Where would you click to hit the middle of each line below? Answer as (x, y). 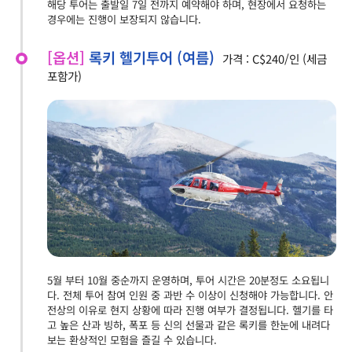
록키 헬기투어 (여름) (152, 57)
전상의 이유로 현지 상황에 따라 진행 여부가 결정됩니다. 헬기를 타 (190, 310)
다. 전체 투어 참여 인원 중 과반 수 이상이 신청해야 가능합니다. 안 (190, 295)
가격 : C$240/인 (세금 (275, 59)
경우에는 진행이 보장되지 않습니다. (124, 20)
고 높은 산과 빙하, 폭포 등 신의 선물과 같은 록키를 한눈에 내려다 (189, 325)
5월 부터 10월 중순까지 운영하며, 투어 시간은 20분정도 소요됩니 (188, 280)
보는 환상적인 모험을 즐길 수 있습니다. (132, 340)
